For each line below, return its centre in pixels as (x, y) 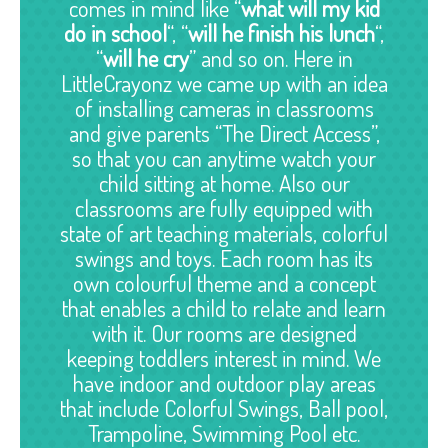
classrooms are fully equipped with (224, 208)
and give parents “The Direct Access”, (224, 133)
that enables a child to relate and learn (224, 308)
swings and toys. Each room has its (224, 258)
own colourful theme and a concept (224, 283)
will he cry (145, 58)
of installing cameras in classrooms (224, 108)
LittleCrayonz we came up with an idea (224, 83)
